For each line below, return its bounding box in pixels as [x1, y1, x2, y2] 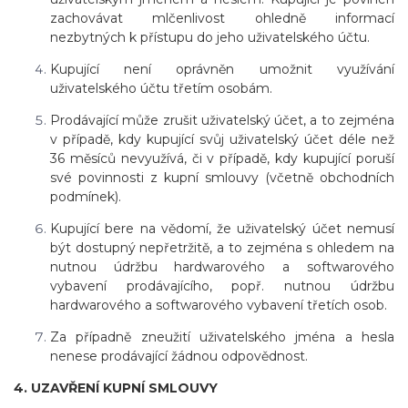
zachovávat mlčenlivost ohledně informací [50, 10, 394, 27]
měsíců [65, 150, 116, 168]
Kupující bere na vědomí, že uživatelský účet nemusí [50, 220, 394, 238]
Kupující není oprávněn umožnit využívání [50, 61, 394, 78]
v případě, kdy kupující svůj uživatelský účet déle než [50, 131, 394, 148]
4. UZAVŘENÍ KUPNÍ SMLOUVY [14, 380, 218, 397]
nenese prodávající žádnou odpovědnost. [50, 348, 308, 365]
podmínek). [50, 189, 121, 206]
